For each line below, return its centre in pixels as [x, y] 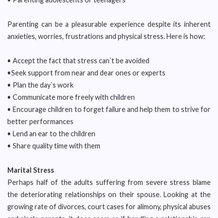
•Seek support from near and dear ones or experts [86, 73]
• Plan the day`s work [40, 85]
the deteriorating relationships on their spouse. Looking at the [109, 194]
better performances [40, 121]
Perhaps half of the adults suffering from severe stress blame [109, 182]
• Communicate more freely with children [71, 97]
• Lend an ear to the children [51, 134]
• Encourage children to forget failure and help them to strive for [109, 109]
